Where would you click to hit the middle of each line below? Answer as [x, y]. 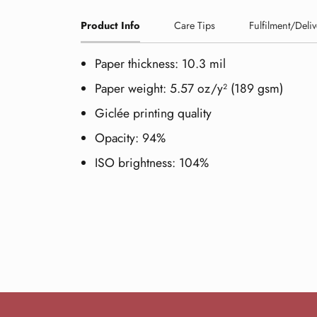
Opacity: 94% [130, 138]
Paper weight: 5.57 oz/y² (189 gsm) [189, 88]
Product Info [110, 25]
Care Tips [195, 25]
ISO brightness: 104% [152, 163]
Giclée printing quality [153, 114]
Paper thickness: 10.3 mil [160, 63]
